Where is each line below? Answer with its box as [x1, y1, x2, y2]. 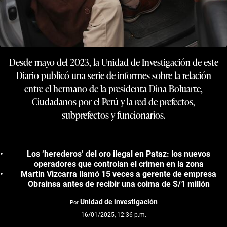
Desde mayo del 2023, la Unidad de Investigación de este [9, 55, 218, 68]
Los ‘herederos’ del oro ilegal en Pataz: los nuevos [27, 148, 210, 159]
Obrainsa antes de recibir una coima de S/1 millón [27, 179, 210, 189]
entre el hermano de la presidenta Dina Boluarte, [24, 82, 203, 95]
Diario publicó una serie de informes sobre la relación [16, 68, 211, 82]
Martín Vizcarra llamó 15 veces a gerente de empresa [21, 169, 216, 179]
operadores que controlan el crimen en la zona [33, 159, 204, 169]
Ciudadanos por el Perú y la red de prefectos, [32, 95, 195, 108]
